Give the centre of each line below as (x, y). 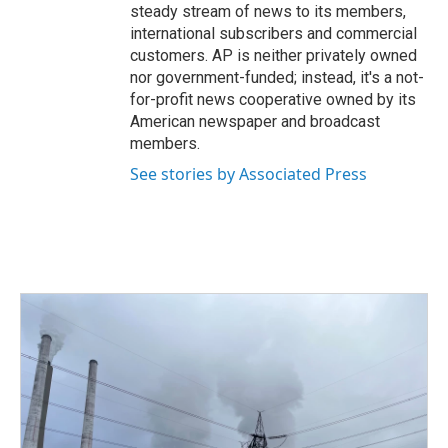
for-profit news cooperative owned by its (273, 99)
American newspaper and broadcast (255, 121)
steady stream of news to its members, (268, 11)
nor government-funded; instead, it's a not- (277, 77)
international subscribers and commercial (273, 33)
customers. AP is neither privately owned (273, 55)
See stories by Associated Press (248, 174)
